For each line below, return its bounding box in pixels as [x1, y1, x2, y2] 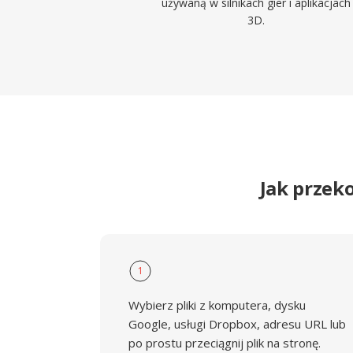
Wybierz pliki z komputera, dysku [128, 297, 306, 313]
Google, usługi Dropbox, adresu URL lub [128, 316, 346, 332]
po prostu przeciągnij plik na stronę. [128, 335, 321, 351]
